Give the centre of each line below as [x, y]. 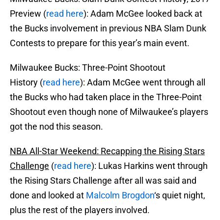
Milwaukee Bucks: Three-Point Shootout [88, 68]
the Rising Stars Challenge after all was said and [103, 181]
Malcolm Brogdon [120, 195]
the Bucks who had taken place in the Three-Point [106, 97]
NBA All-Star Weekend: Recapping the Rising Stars [107, 151]
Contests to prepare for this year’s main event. [100, 43]
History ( [26, 82]
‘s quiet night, [180, 195]
